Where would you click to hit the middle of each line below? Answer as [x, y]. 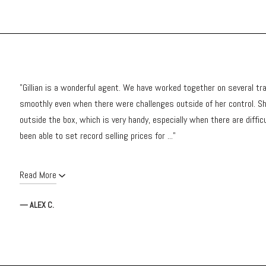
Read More [38, 175]
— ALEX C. [37, 205]
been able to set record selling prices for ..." [98, 135]
